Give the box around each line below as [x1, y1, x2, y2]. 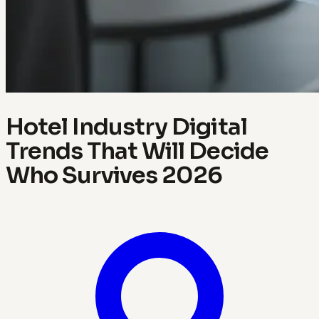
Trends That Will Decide [6, 136, 268, 165]
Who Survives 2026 [6, 160, 223, 189]
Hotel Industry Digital [6, 112, 247, 141]
